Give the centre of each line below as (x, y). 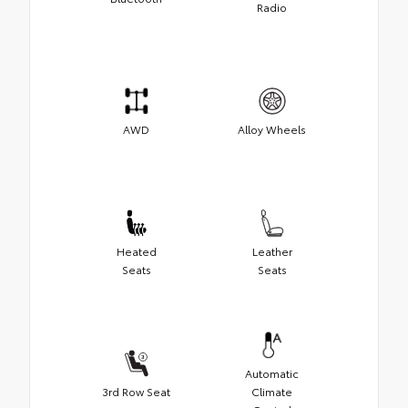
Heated (136, 251)
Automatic (272, 373)
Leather (272, 251)
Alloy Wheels (272, 129)
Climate (272, 392)
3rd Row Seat (136, 392)
